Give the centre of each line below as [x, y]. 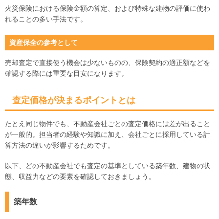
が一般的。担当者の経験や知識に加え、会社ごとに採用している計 [108, 135]
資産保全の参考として [44, 43]
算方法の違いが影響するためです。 [60, 145]
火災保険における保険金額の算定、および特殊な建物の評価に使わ [108, 9]
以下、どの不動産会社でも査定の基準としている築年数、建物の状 [108, 166]
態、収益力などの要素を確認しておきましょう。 [80, 177]
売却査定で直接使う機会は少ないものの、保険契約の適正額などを [108, 63]
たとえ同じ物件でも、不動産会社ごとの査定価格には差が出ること [108, 124]
